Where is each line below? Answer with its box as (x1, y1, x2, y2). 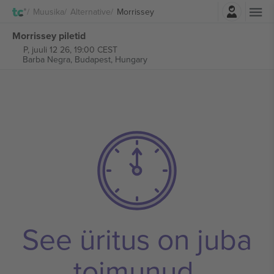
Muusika (33, 5, 64, 18)
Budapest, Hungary (74, 53, 147, 65)
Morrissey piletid (12, 28, 86, 43)
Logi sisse (151, 2, 190, 15)
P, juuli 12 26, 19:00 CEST (23, 43, 117, 56)
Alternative (70, 5, 111, 18)
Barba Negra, (22, 53, 75, 65)
